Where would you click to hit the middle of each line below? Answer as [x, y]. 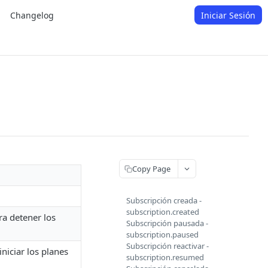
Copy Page [151, 168]
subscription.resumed [165, 257]
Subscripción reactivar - [167, 246]
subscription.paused [162, 234]
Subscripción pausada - [167, 223]
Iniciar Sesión [228, 15]
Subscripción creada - [164, 200]
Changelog [32, 15]
